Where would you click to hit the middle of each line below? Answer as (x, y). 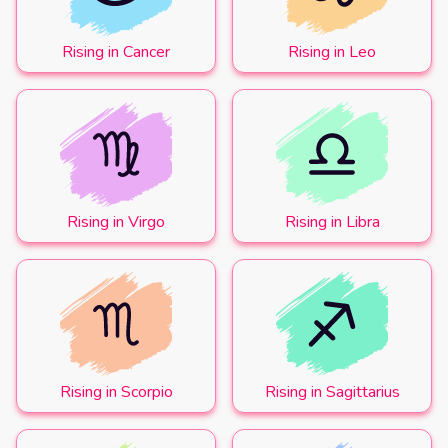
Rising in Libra (332, 222)
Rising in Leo (332, 52)
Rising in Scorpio (116, 392)
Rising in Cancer (116, 52)
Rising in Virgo (116, 222)
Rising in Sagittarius (332, 392)
